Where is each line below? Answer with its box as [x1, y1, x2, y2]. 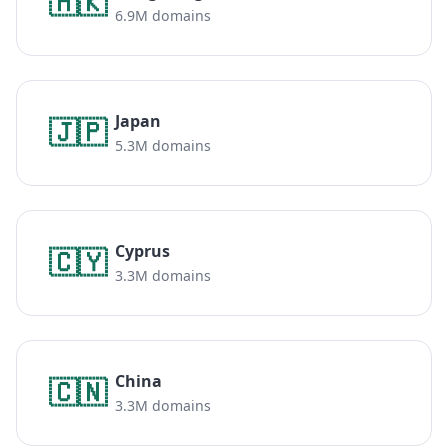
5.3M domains [115, 136, 211, 156]
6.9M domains [115, 6, 211, 26]
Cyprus [115, 240, 170, 263]
